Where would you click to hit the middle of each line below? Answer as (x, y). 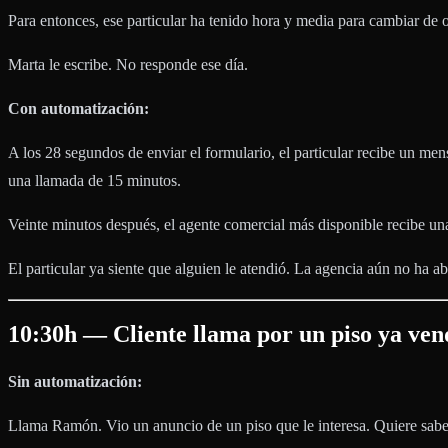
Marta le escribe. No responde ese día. (128, 65)
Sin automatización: (75, 382)
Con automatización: (78, 109)
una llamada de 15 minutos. (94, 181)
